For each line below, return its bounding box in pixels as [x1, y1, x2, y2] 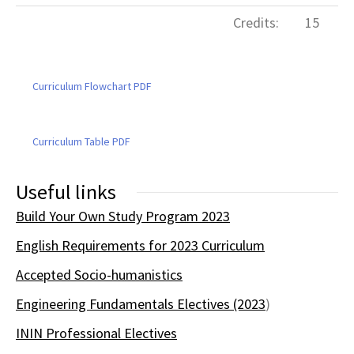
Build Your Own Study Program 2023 [16, 206, 230, 225]
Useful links [16, 178, 116, 205]
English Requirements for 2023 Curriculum [16, 235, 265, 254]
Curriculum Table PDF [32, 134, 130, 149]
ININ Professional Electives [16, 323, 177, 342]
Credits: [233, 13, 279, 32]
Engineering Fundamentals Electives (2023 [16, 294, 265, 313]
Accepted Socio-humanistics [16, 265, 183, 284]
